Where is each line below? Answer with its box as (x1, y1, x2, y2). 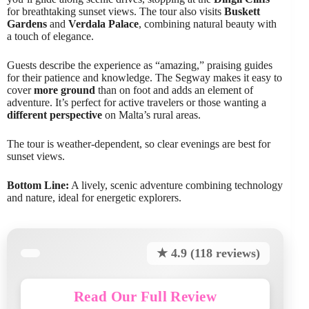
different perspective (7, 108, 102, 121)
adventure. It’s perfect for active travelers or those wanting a (7, 96, 266, 108)
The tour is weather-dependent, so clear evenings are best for (7, 137, 270, 150)
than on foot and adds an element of (95, 83, 253, 96)
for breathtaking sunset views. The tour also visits (7, 5, 224, 17)
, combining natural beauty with (139, 17, 277, 30)
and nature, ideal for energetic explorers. (7, 191, 181, 203)
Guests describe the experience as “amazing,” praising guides (7, 59, 272, 71)
